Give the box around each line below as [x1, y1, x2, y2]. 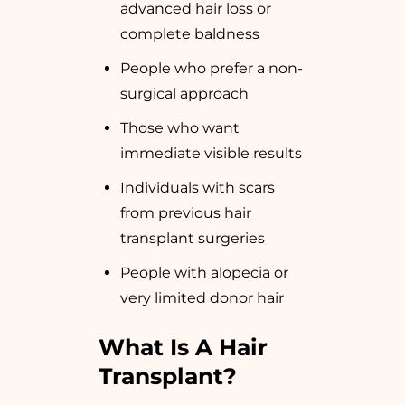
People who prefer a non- [120, 60, 303, 78]
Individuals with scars [120, 179, 275, 197]
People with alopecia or [120, 264, 288, 282]
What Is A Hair [99, 334, 268, 362]
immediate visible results [120, 145, 302, 163]
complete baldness [120, 25, 259, 43]
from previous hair [120, 204, 251, 222]
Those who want [120, 119, 240, 137]
